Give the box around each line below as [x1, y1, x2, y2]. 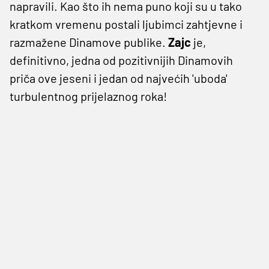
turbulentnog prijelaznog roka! [10, 88, 167, 103]
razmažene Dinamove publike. [10, 34, 168, 49]
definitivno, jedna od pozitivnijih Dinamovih [10, 52, 233, 67]
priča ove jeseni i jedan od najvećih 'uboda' [10, 70, 228, 85]
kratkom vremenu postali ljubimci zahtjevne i [10, 16, 243, 31]
